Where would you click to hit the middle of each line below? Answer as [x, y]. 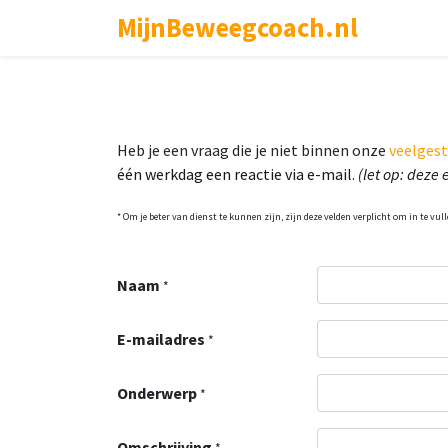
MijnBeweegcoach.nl [237, 27]
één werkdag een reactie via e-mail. [237, 174]
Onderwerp [157, 393]
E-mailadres [161, 339]
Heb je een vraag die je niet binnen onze [253, 150]
